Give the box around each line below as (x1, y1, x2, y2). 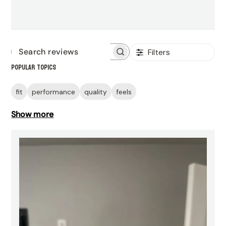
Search (70, 51, 96, 62)
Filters (148, 47, 171, 58)
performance (32, 87, 76, 96)
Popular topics (11, 61, 56, 74)
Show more (11, 109, 54, 120)
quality (84, 87, 107, 96)
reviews (70, 62, 98, 73)
